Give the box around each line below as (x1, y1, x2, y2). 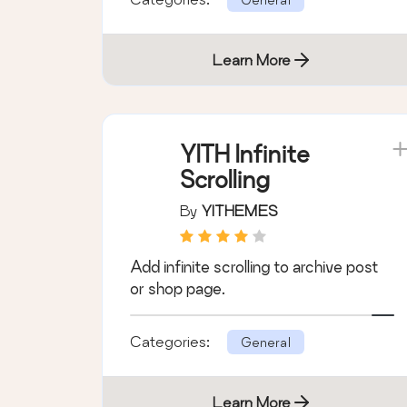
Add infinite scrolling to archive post (130, 257, 378, 275)
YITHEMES (202, 201, 278, 219)
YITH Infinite (180, 140, 310, 167)
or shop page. (130, 279, 225, 297)
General (241, 333, 291, 350)
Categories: (130, 332, 213, 350)
